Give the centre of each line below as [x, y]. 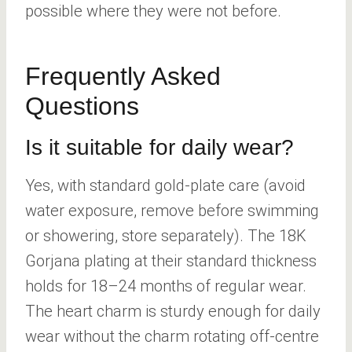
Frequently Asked [123, 76]
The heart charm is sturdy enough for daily [173, 311]
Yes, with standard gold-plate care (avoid [165, 185]
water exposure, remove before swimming [172, 210]
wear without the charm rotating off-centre [172, 336]
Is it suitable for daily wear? [159, 147]
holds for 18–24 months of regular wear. [166, 286]
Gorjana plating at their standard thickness [171, 260]
